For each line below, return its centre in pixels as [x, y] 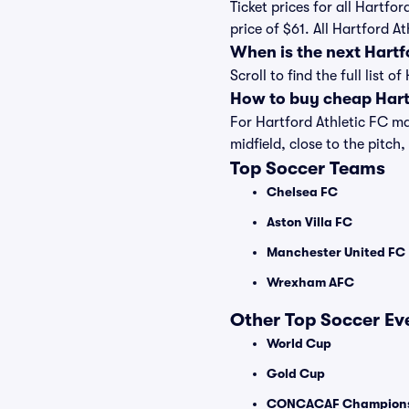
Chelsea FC [302, 192]
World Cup [299, 343]
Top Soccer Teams [308, 168]
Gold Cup [296, 373]
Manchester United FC [336, 252]
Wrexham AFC [310, 282]
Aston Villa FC [309, 222]
